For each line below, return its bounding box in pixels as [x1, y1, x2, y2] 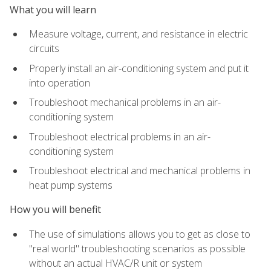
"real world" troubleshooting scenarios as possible [29, 241, 246, 255]
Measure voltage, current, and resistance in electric [29, 27, 248, 41]
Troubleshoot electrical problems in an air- [29, 129, 211, 143]
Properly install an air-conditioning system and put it [29, 61, 249, 75]
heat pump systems [29, 178, 113, 192]
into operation [29, 76, 90, 90]
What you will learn [10, 2, 96, 16]
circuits [29, 41, 59, 55]
